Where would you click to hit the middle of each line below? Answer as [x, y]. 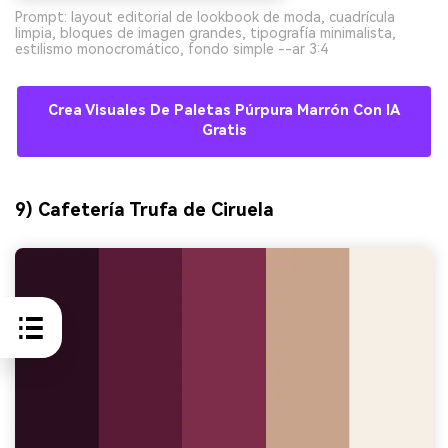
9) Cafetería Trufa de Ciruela [144, 210]
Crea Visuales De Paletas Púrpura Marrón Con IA [224, 111]
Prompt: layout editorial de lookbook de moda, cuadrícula [205, 17]
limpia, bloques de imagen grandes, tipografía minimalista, [205, 33]
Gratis [224, 131]
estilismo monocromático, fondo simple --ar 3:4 [171, 49]
